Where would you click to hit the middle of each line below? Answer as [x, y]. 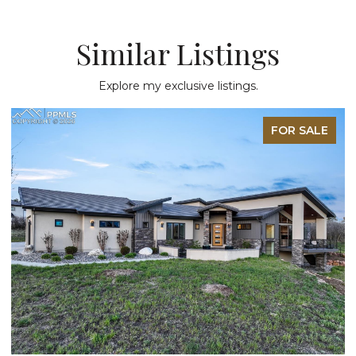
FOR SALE [300, 130]
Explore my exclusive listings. [178, 85]
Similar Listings [178, 53]
